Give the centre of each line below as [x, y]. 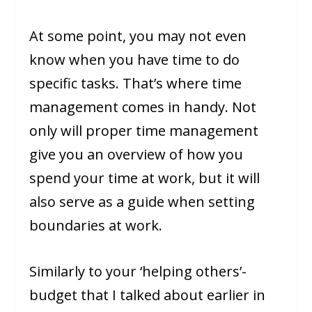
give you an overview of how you [136, 155]
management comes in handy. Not [143, 107]
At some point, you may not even [138, 36]
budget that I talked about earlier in [148, 295]
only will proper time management [144, 131]
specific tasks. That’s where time [136, 84]
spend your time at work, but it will [145, 178]
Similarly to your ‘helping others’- [138, 272]
